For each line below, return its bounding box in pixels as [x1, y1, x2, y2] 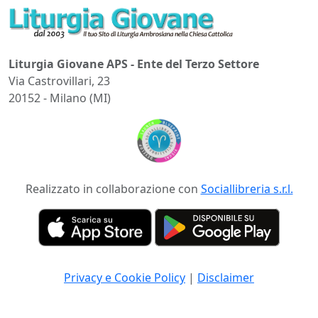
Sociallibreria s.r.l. [200, 180, 293, 197]
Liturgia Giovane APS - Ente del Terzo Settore [9, 55, 259, 72]
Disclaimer [197, 270, 254, 286]
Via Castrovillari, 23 [9, 72, 110, 89]
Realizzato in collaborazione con [25, 180, 201, 197]
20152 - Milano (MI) [9, 89, 111, 106]
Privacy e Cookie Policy [64, 270, 185, 286]
